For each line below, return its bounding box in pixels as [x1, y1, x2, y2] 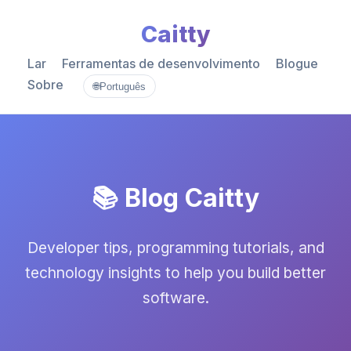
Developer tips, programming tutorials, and [27, 238, 324, 257]
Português [100, 80, 146, 92]
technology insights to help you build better [25, 263, 326, 282]
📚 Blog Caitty [92, 183, 259, 213]
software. [142, 288, 209, 307]
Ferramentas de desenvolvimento [62, 56, 260, 71]
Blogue [276, 56, 318, 71]
